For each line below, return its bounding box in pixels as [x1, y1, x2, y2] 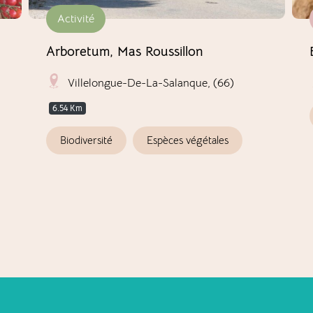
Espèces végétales [147, 133, 229, 147]
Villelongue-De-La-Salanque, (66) [68, 76, 235, 91]
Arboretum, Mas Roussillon [46, 43, 204, 61]
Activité [57, 12, 95, 27]
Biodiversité [60, 133, 113, 147]
